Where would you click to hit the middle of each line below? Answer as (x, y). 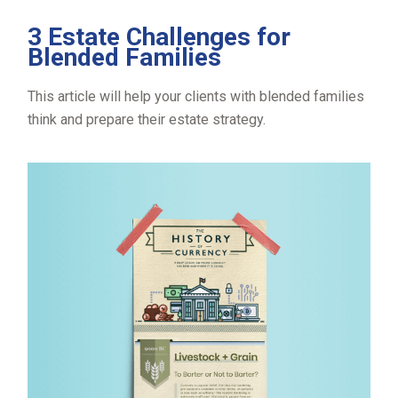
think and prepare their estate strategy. (147, 119)
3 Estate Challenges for (159, 36)
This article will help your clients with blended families (196, 96)
